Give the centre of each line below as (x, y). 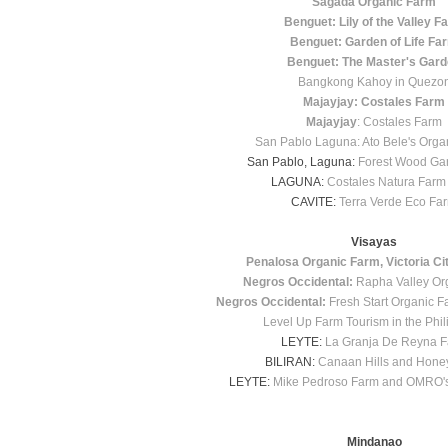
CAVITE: (315, 202)
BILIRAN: (291, 362)
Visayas (374, 242)
